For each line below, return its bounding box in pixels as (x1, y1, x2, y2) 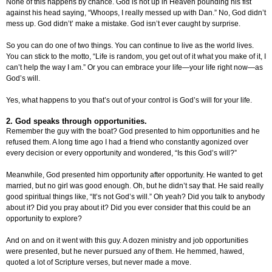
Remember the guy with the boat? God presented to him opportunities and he (6, 127, 260, 136)
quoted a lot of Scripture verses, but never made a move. (6, 258, 191, 267)
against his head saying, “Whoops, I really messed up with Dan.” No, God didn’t (6, 8, 266, 18)
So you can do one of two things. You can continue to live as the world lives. (6, 41, 254, 50)
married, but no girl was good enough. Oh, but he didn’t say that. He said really (6, 182, 263, 191)
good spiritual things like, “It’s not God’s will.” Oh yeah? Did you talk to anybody (6, 192, 265, 202)
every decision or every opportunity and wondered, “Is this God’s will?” (6, 149, 237, 158)
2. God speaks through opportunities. (6, 117, 147, 126)
